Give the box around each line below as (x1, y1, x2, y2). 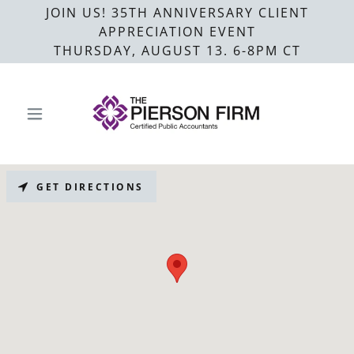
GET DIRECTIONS (36, 179, 144, 194)
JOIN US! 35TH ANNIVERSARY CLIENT (45, 4, 309, 21)
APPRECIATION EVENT (98, 23, 256, 40)
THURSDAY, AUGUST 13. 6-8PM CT (53, 42, 301, 59)
